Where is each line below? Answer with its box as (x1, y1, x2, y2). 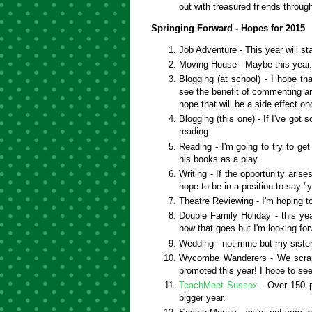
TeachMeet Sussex (179, 280, 258, 291)
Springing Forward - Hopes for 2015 (151, 22, 305, 33)
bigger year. (179, 292, 226, 304)
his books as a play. (179, 153, 260, 164)
